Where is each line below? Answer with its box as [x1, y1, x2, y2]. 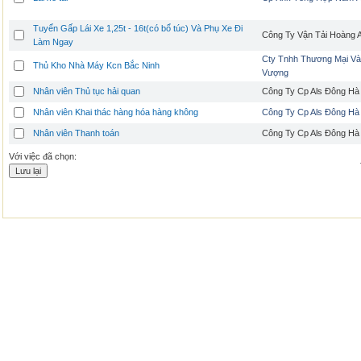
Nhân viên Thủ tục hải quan [33, 86, 140, 96]
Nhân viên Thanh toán [33, 128, 119, 138]
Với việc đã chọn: [9, 151, 77, 161]
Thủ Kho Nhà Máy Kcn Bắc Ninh [33, 60, 160, 70]
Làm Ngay [33, 37, 73, 47]
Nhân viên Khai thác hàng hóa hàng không [33, 107, 198, 117]
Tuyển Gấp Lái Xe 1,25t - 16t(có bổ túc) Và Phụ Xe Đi [33, 23, 243, 33]
